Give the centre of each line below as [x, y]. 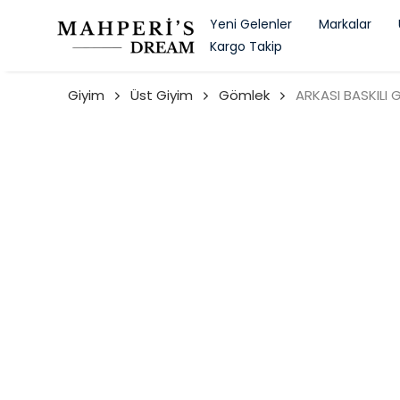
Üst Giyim [162, 95]
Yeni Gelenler [251, 24]
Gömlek [244, 95]
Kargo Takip [246, 46]
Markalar [345, 24]
